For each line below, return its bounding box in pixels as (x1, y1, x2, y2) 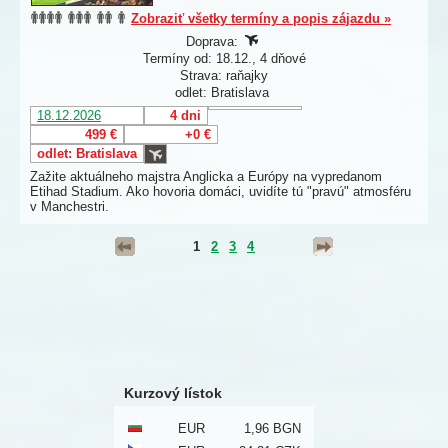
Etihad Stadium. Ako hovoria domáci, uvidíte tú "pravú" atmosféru (30, 184, 411, 200)
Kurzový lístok (124, 385, 222, 402)
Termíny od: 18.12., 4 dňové (142, 51, 306, 67)
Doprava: (186, 34, 242, 50)
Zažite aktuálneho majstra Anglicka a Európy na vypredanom (30, 169, 382, 185)
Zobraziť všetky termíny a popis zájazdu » (131, 11, 391, 27)
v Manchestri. (30, 199, 109, 215)
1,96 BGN (244, 421, 301, 437)
